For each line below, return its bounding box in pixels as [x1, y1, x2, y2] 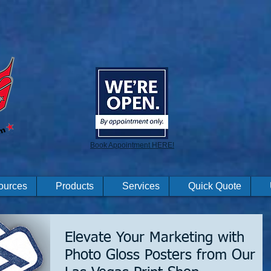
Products [56, 181, 94, 191]
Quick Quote [188, 181, 241, 191]
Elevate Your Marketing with [65, 230, 244, 245]
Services [122, 181, 160, 191]
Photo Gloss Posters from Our [65, 248, 255, 263]
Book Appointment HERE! [90, 141, 174, 149]
